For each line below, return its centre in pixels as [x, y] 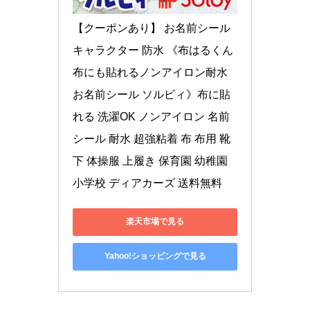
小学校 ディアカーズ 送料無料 [147, 183]
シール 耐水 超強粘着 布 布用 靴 [152, 138]
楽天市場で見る [155, 222]
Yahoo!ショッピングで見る [155, 256]
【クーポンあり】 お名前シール [152, 28]
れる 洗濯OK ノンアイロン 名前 [151, 116]
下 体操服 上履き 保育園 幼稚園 [150, 161]
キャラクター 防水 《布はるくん [153, 50]
